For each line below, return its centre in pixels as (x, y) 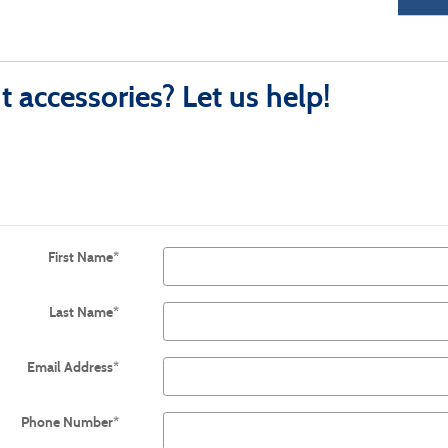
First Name (80, 257)
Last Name (80, 312)
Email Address (69, 367)
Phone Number (66, 422)
